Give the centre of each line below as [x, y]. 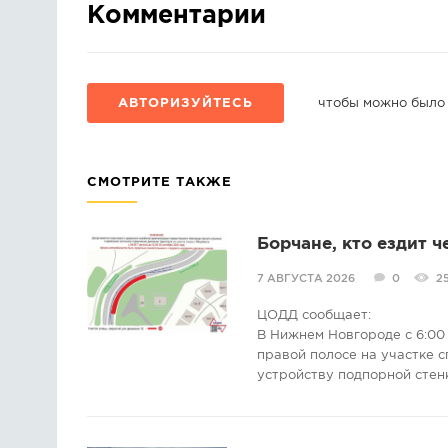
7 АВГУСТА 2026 [306, 279]
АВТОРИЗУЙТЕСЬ [185, 103]
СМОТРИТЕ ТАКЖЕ [159, 182]
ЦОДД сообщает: [314, 315]
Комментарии [176, 16]
